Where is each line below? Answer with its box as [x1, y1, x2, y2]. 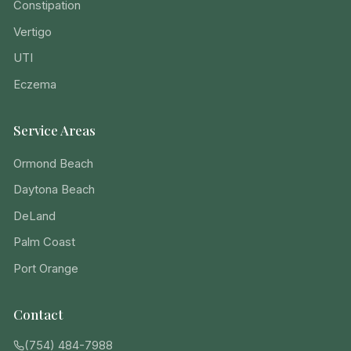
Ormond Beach [13, 156, 93, 171]
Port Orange [13, 261, 78, 276]
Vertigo [13, 24, 52, 39]
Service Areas [13, 121, 96, 139]
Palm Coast [13, 235, 75, 249]
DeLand [13, 208, 56, 223]
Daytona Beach [13, 183, 95, 197]
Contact [13, 305, 63, 323]
